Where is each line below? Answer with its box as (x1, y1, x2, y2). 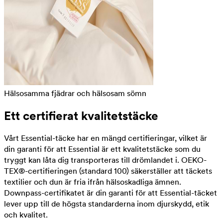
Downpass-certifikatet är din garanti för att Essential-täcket (4, 188, 217, 198)
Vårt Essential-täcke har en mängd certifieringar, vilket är (4, 133, 207, 143)
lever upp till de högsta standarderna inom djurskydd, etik (4, 199, 209, 209)
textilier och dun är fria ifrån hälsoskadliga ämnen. (4, 177, 181, 187)
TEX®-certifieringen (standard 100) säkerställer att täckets (4, 166, 212, 176)
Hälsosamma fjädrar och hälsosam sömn (4, 88, 146, 98)
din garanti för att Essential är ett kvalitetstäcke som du (4, 144, 201, 154)
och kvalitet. (4, 210, 48, 220)
